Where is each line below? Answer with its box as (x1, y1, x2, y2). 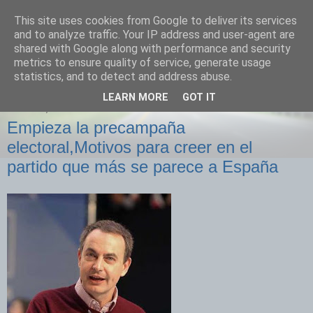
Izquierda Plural (7, 28, 176, 54)
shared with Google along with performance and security (14, 42, 291, 55)
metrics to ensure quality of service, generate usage (14, 56, 271, 69)
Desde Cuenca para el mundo (7, 64, 156, 75)
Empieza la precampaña (7, 118, 185, 137)
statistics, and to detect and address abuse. (14, 70, 232, 83)
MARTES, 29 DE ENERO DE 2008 (7, 103, 149, 114)
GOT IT (182, 92, 216, 104)
